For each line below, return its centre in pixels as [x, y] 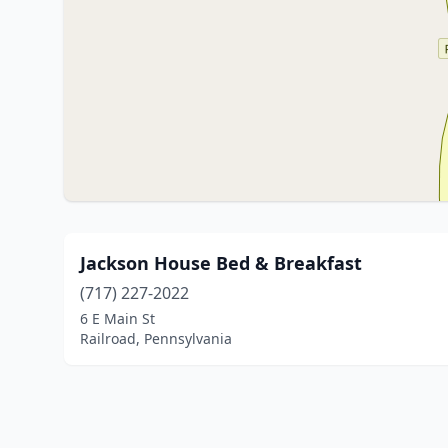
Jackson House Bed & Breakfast [221, 263]
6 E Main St [117, 318]
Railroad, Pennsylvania [156, 338]
